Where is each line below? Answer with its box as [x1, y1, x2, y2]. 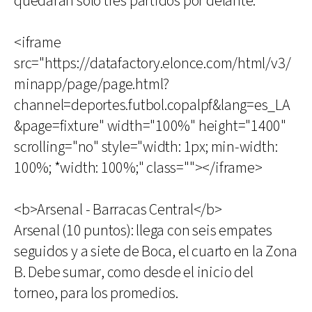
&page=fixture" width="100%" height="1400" [14, 116, 286, 136]
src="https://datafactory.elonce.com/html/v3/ [14, 54, 291, 74]
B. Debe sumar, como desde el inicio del [14, 263, 253, 283]
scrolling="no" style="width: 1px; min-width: [14, 137, 278, 157]
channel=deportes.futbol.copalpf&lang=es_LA [14, 95, 290, 116]
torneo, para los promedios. [14, 283, 179, 304]
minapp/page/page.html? [14, 75, 170, 95]
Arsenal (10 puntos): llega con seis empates [14, 221, 272, 241]
